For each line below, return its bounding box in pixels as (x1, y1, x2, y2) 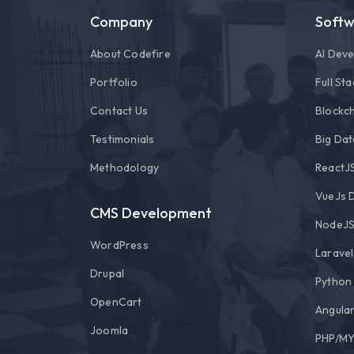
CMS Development (90, 203, 212, 222)
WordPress (90, 237, 149, 252)
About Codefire (90, 46, 171, 61)
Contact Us (90, 103, 148, 118)
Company (90, 12, 153, 31)
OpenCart (90, 294, 142, 309)
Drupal (90, 265, 125, 281)
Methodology (90, 160, 160, 175)
